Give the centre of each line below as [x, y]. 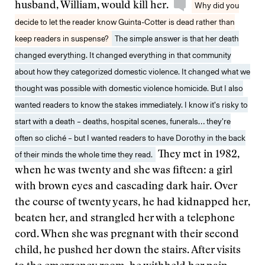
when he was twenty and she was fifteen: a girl [124, 171]
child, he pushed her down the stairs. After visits [128, 251]
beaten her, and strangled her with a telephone [125, 219]
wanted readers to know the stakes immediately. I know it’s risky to [131, 105]
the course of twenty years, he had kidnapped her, [132, 203]
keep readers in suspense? [62, 38]
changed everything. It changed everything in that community [123, 55]
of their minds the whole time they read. [84, 154]
